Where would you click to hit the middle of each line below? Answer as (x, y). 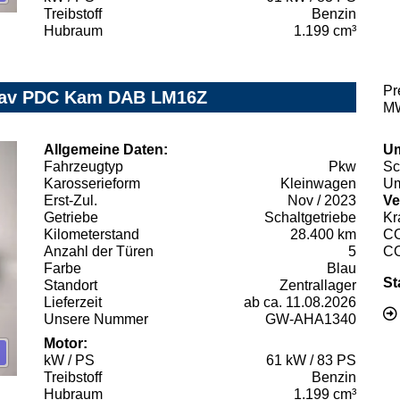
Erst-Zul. (71, 201)
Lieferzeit (73, 303)
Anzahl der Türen (99, 252)
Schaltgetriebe (310, 218)
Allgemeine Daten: (106, 150)
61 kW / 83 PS (311, 361)
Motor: (66, 344)
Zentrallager (318, 286)
